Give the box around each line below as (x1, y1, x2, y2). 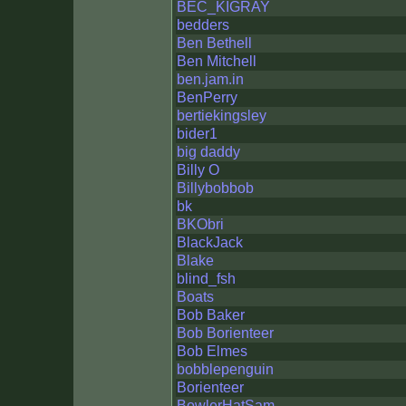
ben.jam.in (177, 72, 244, 87)
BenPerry (177, 90, 237, 105)
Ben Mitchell (177, 53, 256, 69)
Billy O (177, 162, 219, 178)
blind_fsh (177, 271, 236, 286)
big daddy (177, 144, 240, 159)
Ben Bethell (177, 35, 252, 51)
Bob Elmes (177, 343, 247, 359)
